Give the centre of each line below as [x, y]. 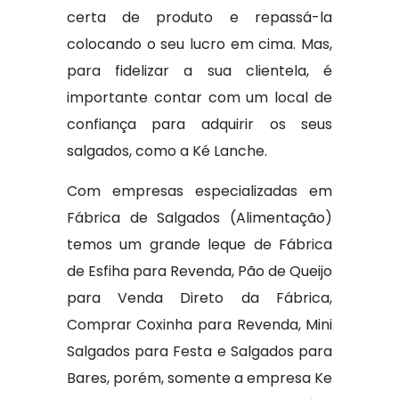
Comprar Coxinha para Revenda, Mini [199, 325]
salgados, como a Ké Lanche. [167, 151]
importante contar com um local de [199, 98]
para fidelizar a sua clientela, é [199, 71]
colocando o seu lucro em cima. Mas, [199, 44]
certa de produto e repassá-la [199, 17]
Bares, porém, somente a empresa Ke [199, 378]
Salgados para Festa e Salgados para [199, 351]
